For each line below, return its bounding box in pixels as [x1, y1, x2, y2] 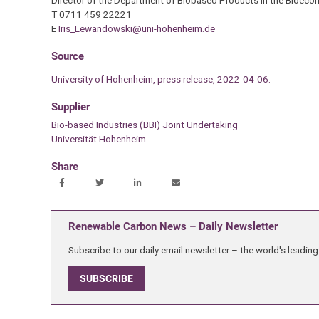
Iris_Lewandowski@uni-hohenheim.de [58, 22, 215, 34]
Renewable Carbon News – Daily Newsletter [68, 220, 278, 234]
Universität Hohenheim [51, 132, 146, 145]
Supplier [51, 100, 90, 113]
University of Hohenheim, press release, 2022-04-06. [51, 73, 271, 85]
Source [51, 49, 84, 63]
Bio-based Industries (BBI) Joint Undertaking [51, 118, 238, 130]
